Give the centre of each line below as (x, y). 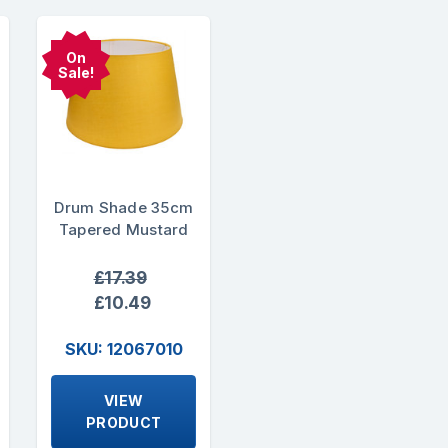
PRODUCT (123, 423)
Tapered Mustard (123, 229)
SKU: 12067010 (123, 349)
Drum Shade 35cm (124, 207)
